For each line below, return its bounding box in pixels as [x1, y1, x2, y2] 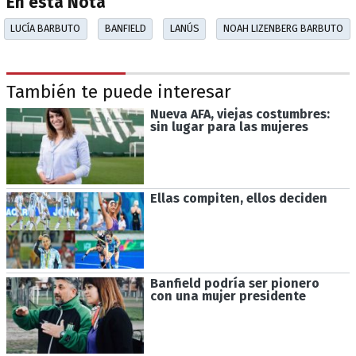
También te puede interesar [6, 81, 231, 103]
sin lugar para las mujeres [149, 118, 308, 134]
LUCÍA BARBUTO [10, 22, 81, 35]
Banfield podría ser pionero [149, 276, 319, 292]
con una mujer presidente [149, 288, 306, 304]
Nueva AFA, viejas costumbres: [149, 106, 330, 122]
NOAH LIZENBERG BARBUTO [222, 22, 343, 35]
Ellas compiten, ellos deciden [149, 191, 327, 207]
